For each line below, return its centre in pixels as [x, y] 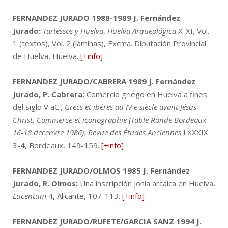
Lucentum [31, 196]
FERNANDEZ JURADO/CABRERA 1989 [80, 81]
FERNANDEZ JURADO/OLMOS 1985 [77, 170]
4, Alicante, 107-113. [85, 196]
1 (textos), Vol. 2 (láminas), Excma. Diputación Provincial [109, 43]
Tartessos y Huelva [73, 30]
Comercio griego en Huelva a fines [146, 94]
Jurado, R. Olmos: [45, 183]
